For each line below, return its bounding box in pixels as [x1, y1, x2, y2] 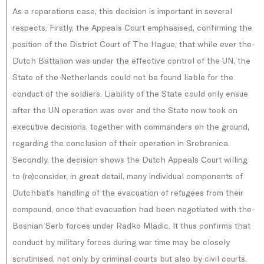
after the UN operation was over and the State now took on [12, 105, 237, 115]
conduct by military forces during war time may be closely [12, 237, 230, 247]
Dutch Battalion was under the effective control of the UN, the [12, 55, 250, 66]
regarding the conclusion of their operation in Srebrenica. [12, 138, 230, 148]
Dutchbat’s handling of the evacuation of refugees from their [12, 187, 243, 198]
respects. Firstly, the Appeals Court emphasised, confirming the [12, 22, 252, 33]
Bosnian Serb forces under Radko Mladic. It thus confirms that [12, 220, 250, 231]
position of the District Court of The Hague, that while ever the [12, 39, 252, 49]
